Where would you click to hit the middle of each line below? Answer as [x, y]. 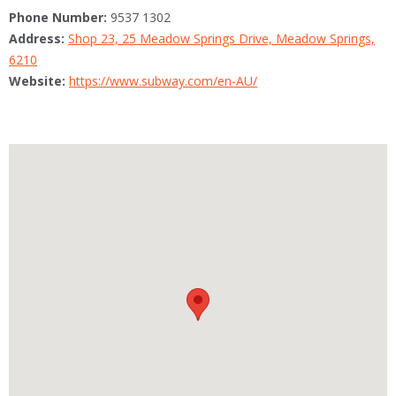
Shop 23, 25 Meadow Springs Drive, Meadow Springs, [221, 39]
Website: [37, 81]
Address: [37, 39]
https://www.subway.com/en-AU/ [163, 81]
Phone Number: [58, 18]
